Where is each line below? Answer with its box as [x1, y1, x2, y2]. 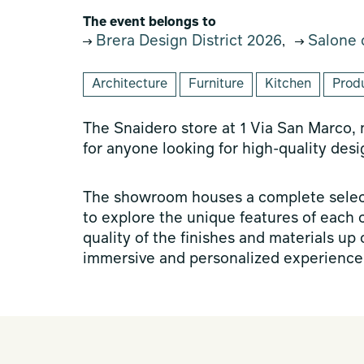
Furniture [188, 78, 244, 91]
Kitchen [265, 78, 311, 91]
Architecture [92, 78, 167, 91]
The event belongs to [83, 16, 216, 29]
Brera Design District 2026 [92, 34, 282, 49]
